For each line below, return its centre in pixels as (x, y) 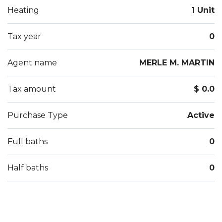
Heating (23, 10)
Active (201, 115)
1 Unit (203, 10)
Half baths (28, 168)
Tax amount (32, 89)
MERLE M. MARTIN (177, 63)
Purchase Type (38, 115)
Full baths (28, 142)
